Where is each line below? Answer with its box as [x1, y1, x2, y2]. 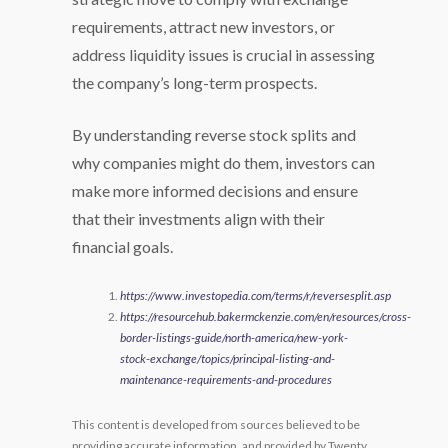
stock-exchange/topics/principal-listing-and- [120, 350, 335, 366]
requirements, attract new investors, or [72, 16, 335, 36]
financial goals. [72, 236, 173, 256]
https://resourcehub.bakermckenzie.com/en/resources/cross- [120, 308, 411, 324]
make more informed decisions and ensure [72, 180, 358, 200]
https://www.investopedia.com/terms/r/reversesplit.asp [120, 287, 391, 303]
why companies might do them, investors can [72, 152, 375, 172]
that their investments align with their [72, 208, 325, 228]
